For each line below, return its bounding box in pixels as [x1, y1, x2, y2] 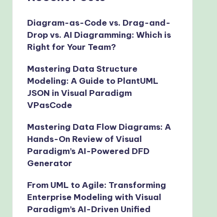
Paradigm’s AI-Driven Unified [27, 203, 151, 215]
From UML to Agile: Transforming [27, 179, 166, 190]
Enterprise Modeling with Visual [27, 191, 161, 202]
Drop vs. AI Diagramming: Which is [27, 29, 171, 40]
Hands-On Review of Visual [27, 133, 142, 144]
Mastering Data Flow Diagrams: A [27, 121, 171, 132]
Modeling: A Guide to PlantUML [27, 75, 158, 86]
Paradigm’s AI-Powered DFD [27, 145, 150, 156]
